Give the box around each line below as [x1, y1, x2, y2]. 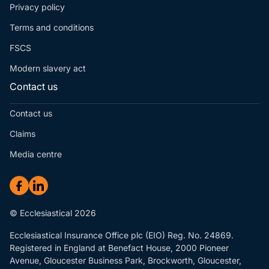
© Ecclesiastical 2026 [10, 208, 96, 219]
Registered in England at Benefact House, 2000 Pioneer [10, 243, 229, 253]
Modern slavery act [10, 63, 86, 74]
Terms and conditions [10, 22, 94, 33]
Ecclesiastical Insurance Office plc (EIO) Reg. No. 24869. [10, 230, 234, 241]
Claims [10, 128, 35, 139]
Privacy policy [10, 2, 65, 13]
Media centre [10, 149, 62, 160]
